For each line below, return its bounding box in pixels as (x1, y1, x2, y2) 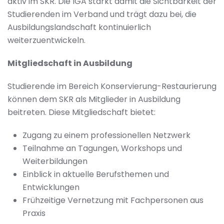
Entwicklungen (22, 181, 79, 193)
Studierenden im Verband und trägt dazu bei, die (7, 8, 196, 20)
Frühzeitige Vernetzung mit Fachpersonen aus (22, 194, 203, 206)
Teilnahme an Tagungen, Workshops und (22, 142, 182, 154)
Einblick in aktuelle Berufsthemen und (22, 168, 169, 180)
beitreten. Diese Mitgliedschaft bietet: (7, 106, 155, 118)
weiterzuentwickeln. (7, 34, 85, 46)
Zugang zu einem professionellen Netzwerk (22, 129, 190, 141)
